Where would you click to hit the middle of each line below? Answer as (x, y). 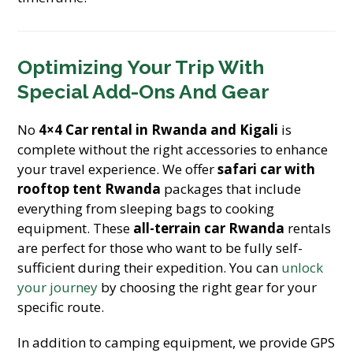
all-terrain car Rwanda (209, 228)
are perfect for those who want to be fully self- (160, 248)
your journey (58, 287)
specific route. (61, 307)
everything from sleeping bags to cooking (146, 208)
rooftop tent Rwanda (89, 189)
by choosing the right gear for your (208, 287)
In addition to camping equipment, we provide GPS (176, 342)
